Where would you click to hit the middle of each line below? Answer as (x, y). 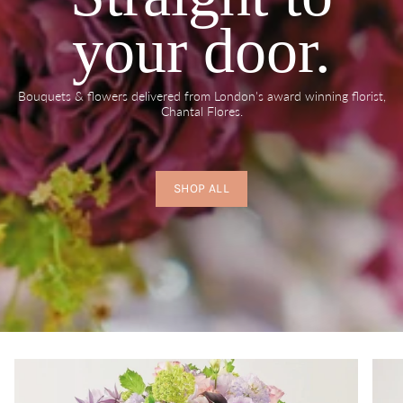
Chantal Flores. (201, 111)
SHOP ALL (201, 189)
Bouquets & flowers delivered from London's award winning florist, (201, 95)
